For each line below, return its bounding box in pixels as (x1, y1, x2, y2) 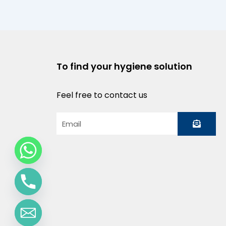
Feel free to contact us (56, 89, 147, 101)
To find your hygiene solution (56, 60, 192, 73)
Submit (192, 109, 221, 121)
